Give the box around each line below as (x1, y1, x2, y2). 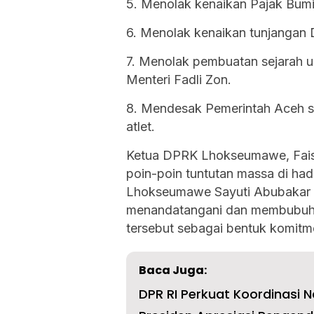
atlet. (126, 119, 155, 135)
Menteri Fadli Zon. (126, 72, 231, 88)
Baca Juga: (139, 262, 207, 279)
